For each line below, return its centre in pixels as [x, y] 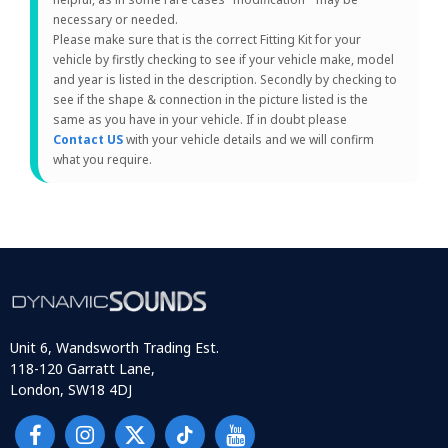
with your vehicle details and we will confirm [248, 139]
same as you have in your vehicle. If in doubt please [201, 119]
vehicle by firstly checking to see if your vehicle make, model [223, 59]
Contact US [88, 139]
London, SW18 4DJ [71, 390]
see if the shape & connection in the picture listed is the [210, 99]
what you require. [102, 159]
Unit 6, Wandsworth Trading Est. [114, 348]
